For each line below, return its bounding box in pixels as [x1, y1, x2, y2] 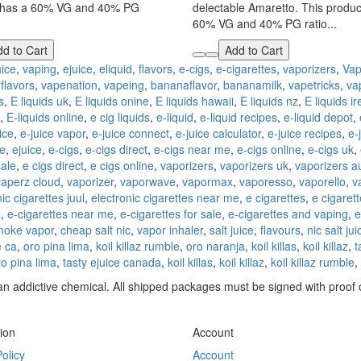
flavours [260, 222, 301, 238]
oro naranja [186, 238, 245, 254]
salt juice [210, 222, 254, 238]
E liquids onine [75, 93, 149, 109]
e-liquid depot [284, 109, 353, 125]
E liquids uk [10, 93, 68, 109]
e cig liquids [90, 109, 150, 125]
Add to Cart [225, 42, 283, 58]
